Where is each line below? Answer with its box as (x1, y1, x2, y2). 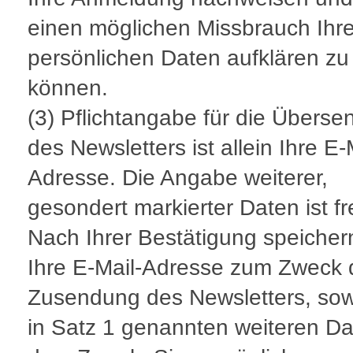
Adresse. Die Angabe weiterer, (28, 165, 328, 191)
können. (28, 76, 108, 101)
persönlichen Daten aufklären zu (28, 46, 349, 71)
